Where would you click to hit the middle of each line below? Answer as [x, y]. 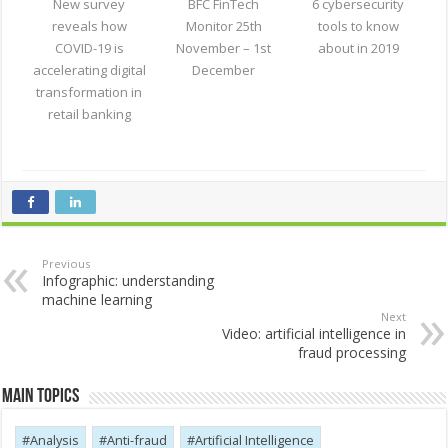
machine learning [97, 299]
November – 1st [224, 47]
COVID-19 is [89, 47]
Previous [66, 263]
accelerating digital [89, 69]
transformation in [89, 91]
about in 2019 [358, 47]
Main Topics [41, 396]
